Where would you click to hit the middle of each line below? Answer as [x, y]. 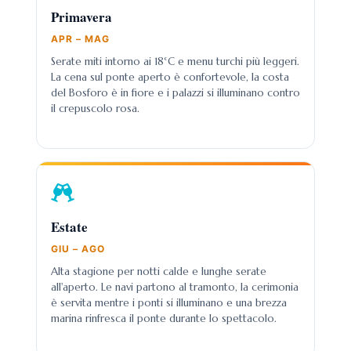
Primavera [81, 17]
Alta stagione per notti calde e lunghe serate [159, 271]
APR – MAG [80, 39]
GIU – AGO [78, 249]
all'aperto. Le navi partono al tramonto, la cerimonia [175, 287]
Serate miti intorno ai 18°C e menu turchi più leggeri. [175, 62]
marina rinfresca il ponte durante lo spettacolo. [164, 318]
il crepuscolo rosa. [95, 109]
